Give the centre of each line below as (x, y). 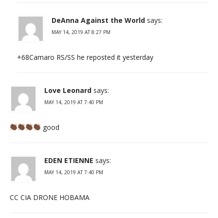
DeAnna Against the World (98, 20)
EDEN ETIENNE (69, 160)
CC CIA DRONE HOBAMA (50, 197)
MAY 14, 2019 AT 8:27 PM (81, 32)
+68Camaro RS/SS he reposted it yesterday (85, 57)
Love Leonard (68, 90)
